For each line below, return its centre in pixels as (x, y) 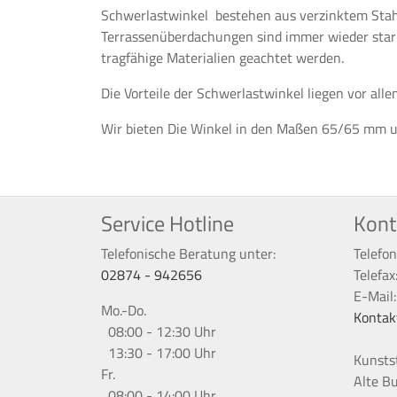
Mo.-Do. (124, 310)
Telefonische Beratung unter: (188, 253)
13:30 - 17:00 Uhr (159, 352)
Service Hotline (167, 223)
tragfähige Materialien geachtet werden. (222, 57)
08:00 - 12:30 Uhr (159, 331)
